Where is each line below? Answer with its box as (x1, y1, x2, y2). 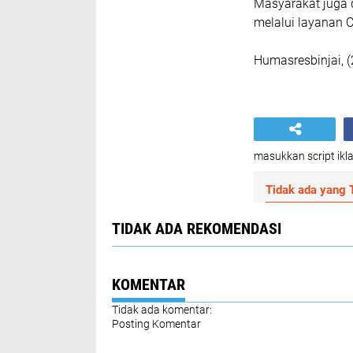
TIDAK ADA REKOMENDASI (112, 218, 281, 238)
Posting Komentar (112, 317, 201, 330)
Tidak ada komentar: (112, 303, 212, 316)
